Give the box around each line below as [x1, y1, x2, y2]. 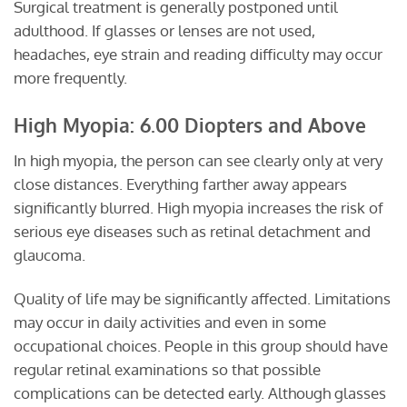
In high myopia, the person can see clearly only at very [14, 151, 382, 171]
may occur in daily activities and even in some [14, 312, 326, 332]
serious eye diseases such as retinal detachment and [14, 222, 371, 242]
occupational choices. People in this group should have [14, 335, 388, 355]
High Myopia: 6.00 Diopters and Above [14, 112, 366, 137]
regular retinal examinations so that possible [14, 359, 321, 379]
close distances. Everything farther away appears [14, 174, 347, 194]
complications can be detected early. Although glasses [14, 382, 386, 402]
